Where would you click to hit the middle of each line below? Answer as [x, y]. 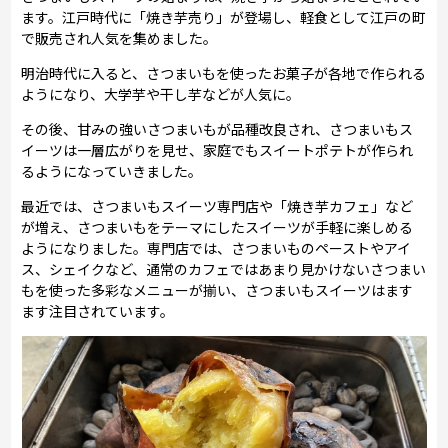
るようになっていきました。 [112, 170]
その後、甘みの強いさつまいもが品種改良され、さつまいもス [217, 128]
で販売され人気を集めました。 [119, 37]
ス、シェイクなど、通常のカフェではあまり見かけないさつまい [224, 268]
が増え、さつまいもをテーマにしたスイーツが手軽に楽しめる [217, 226]
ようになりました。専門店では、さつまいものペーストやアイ [216, 247]
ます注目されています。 [98, 310]
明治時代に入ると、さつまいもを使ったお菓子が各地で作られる [224, 72]
